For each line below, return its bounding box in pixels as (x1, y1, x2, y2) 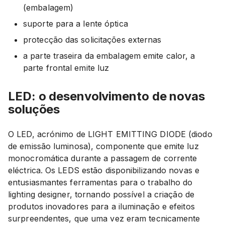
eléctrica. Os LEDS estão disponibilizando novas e (8, 165, 199, 175)
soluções (8, 101, 60, 117)
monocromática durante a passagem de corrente (8, 153, 197, 163)
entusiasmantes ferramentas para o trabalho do (8, 177, 193, 187)
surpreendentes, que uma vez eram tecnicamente (8, 213, 200, 223)
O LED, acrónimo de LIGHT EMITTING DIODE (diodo (8, 129, 212, 139)
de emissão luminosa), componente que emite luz (8, 141, 199, 151)
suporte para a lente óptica (23, 18, 128, 29)
